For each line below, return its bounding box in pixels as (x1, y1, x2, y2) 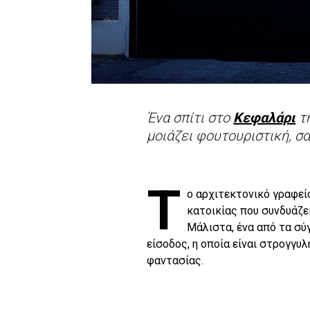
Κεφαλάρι (233, 109, 296, 126)
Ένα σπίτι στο (147, 109, 234, 126)
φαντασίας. (147, 254, 204, 267)
